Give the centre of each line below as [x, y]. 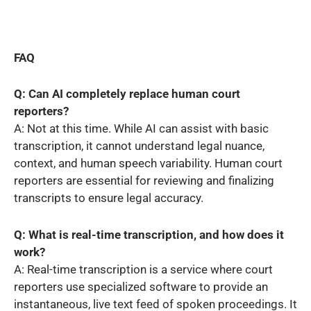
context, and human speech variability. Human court [148, 163]
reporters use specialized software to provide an [141, 287]
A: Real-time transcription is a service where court [143, 270]
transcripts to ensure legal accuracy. [109, 197]
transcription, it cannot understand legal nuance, [139, 145]
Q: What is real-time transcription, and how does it [149, 235]
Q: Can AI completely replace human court [127, 93]
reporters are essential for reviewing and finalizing [144, 180]
